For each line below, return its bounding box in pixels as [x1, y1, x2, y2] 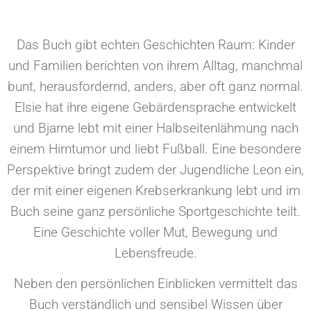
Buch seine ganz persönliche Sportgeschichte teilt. [10, 203, 301, 219]
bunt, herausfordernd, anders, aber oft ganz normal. [8, 78, 303, 94]
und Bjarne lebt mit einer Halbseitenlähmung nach [12, 119, 299, 136]
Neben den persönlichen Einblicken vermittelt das [13, 276, 298, 292]
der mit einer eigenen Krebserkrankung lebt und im [10, 182, 301, 199]
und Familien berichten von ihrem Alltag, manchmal [8, 57, 303, 74]
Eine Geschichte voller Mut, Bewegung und [33, 224, 278, 240]
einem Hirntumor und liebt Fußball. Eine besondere [10, 140, 301, 157]
